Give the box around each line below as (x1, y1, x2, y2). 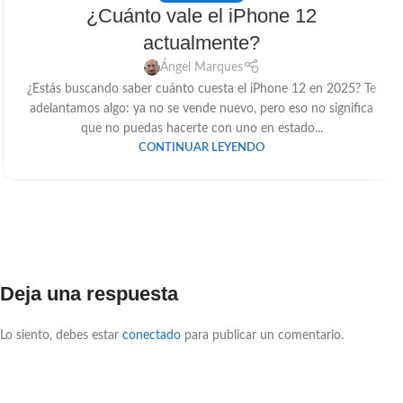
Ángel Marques (159, 61, 243, 75)
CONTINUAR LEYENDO (139, 142, 264, 154)
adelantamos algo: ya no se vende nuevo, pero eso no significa (30, 103, 373, 116)
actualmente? (143, 31, 260, 54)
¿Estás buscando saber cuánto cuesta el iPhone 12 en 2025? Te (27, 83, 376, 96)
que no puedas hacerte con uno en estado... (80, 122, 323, 136)
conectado (122, 329, 181, 343)
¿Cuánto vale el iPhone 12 (86, 4, 317, 27)
